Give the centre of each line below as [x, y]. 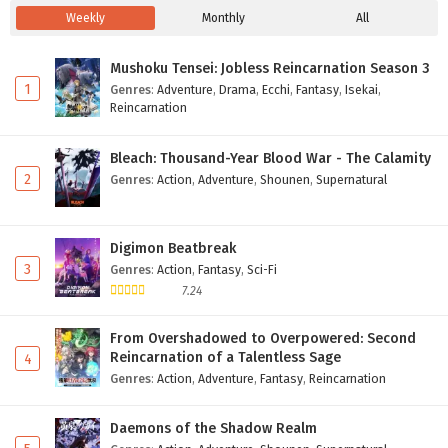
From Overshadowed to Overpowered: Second [263, 338]
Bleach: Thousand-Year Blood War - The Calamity [271, 159]
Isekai [361, 90]
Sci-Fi [262, 270]
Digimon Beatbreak [173, 249]
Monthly [224, 18]
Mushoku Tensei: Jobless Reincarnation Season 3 [270, 69]
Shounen [285, 180]
